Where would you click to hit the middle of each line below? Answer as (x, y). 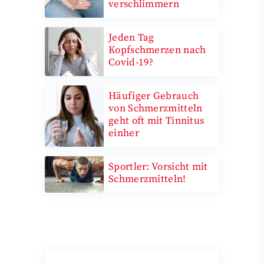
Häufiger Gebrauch (154, 96)
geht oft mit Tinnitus (156, 121)
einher (124, 133)
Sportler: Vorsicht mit (158, 166)
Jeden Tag (131, 37)
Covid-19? (131, 62)
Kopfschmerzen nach (157, 50)
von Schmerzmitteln (156, 108)
